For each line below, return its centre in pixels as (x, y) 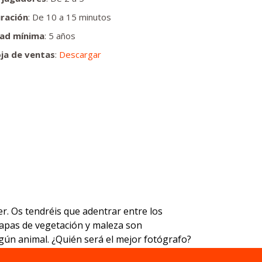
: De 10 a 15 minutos (70, 17)
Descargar (80, 54)
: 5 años (60, 36)
